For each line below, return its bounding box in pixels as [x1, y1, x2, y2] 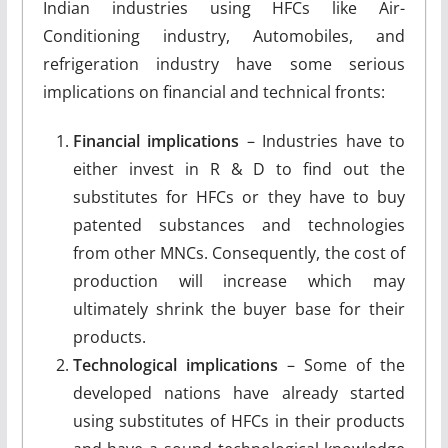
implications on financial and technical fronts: [42, 80, 385, 103]
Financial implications [72, 129, 240, 152]
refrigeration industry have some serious [42, 52, 406, 75]
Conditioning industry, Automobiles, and [42, 24, 406, 47]
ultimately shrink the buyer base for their [72, 297, 406, 320]
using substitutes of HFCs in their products [72, 409, 406, 432]
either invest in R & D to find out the [72, 157, 406, 180]
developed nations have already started [72, 381, 406, 404]
